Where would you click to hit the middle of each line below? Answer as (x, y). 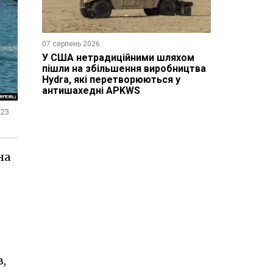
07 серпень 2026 (71, 44)
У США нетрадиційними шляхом (118, 57)
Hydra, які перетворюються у (111, 79)
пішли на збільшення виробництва (124, 68)
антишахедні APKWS (91, 90)
